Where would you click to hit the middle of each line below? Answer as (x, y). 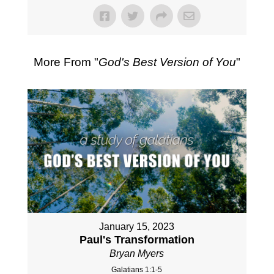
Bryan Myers (137, 253)
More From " (66, 62)
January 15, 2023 (137, 226)
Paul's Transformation (137, 239)
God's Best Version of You (167, 62)
